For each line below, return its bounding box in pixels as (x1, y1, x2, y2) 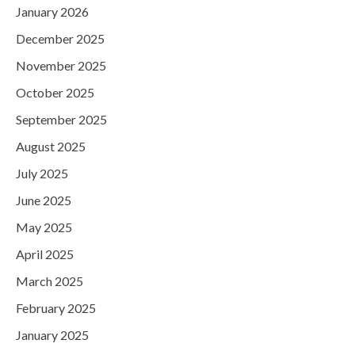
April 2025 (16, 246, 74, 262)
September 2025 (16, 112, 107, 128)
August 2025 (16, 139, 86, 155)
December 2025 (16, 31, 105, 47)
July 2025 (16, 166, 68, 181)
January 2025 (16, 327, 89, 343)
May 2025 (16, 219, 72, 235)
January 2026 (16, 4, 89, 20)
